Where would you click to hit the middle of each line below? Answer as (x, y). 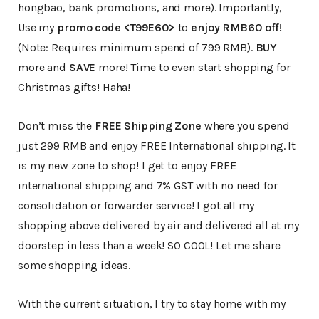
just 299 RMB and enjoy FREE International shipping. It (157, 145)
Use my (38, 27)
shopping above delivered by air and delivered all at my (158, 225)
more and (43, 67)
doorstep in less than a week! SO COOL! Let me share (149, 245)
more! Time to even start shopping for (193, 67)
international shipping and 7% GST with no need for (148, 185)
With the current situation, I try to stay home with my (152, 303)
